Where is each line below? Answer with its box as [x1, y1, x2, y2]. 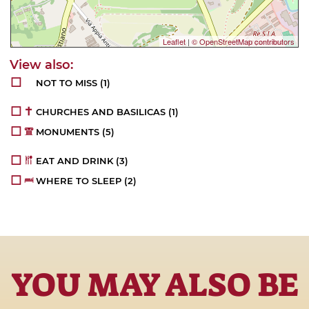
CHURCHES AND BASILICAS [36, 106, 166, 118]
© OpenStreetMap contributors [192, 36, 295, 48]
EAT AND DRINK [36, 155, 114, 167]
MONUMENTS [36, 126, 100, 138]
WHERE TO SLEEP [36, 175, 122, 187]
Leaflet [163, 36, 186, 48]
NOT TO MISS [36, 77, 98, 89]
